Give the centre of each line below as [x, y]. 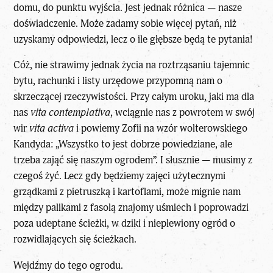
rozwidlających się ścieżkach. [75, 239]
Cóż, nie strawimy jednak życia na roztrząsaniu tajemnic [132, 65]
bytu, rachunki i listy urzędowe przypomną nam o [118, 81]
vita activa [52, 129]
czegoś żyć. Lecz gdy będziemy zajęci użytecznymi [120, 176]
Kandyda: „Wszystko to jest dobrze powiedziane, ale [123, 144]
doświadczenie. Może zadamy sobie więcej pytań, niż [125, 23]
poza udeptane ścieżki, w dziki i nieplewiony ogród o [125, 224]
